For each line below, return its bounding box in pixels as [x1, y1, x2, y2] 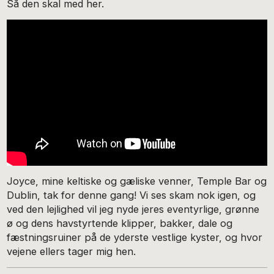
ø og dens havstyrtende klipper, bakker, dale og [7, 217, 236, 229]
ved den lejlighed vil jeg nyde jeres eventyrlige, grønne [7, 202, 260, 215]
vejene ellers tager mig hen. [7, 245, 139, 257]
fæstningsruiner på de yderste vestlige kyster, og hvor [7, 231, 263, 243]
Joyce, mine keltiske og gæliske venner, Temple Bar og [7, 174, 267, 187]
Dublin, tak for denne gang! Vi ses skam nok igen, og [7, 188, 256, 201]
